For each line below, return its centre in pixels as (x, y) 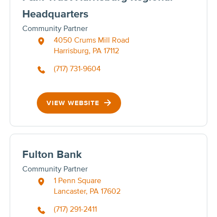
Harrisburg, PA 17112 (86, 51)
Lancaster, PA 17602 (87, 191)
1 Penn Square (77, 180)
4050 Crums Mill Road (92, 40)
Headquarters (55, 14)
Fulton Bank (52, 155)
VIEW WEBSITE (74, 103)
